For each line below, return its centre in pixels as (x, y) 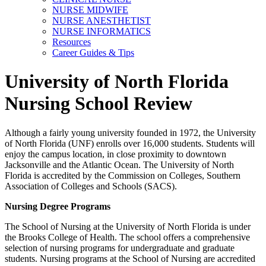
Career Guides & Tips (93, 53)
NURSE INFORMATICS (102, 31)
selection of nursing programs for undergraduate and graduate (120, 248)
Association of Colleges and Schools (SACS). (91, 186)
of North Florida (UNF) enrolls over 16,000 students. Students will (130, 143)
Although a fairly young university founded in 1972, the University (130, 132)
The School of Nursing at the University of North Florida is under (128, 226)
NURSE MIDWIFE (90, 10)
